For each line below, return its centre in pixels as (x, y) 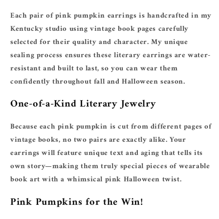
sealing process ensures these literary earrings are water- (110, 55)
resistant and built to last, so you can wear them (94, 68)
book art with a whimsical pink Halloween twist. (96, 180)
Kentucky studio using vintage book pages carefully (100, 29)
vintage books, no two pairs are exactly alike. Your (98, 140)
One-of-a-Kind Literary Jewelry (83, 104)
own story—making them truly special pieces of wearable (110, 167)
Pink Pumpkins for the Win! (77, 202)
